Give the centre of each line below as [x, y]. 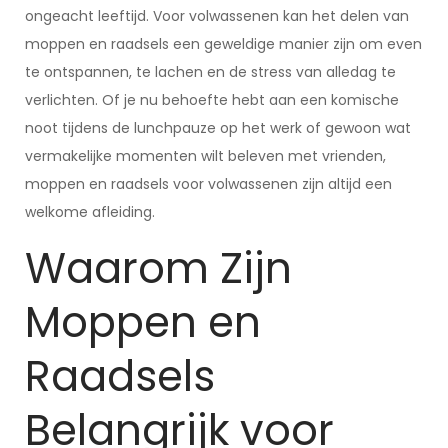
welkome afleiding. [90, 212]
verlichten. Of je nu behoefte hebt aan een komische [212, 100]
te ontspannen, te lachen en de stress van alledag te [210, 72]
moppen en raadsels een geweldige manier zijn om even [223, 44]
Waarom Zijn [158, 268]
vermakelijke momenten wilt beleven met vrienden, [205, 156]
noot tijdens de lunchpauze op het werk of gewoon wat [218, 128]
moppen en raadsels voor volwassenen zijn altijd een [208, 184]
